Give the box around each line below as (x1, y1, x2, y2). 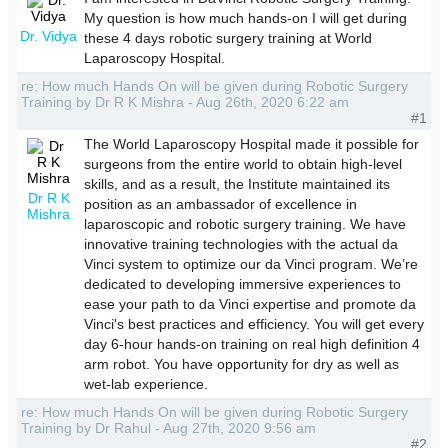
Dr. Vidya (20, 27, 77, 44)
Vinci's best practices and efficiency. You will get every (84, 315, 425, 332)
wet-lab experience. (84, 375, 209, 392)
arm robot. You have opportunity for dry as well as (84, 355, 400, 372)
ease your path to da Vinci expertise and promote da (84, 295, 417, 312)
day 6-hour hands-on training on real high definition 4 (84, 335, 421, 352)
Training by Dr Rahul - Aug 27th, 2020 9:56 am (21, 419, 317, 436)
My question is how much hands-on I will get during (84, 9, 408, 26)
